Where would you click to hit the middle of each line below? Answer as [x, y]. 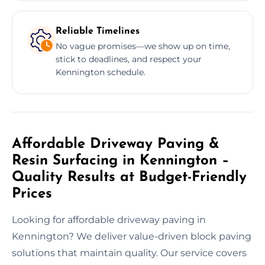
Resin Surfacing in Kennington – [120, 161]
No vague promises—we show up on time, [143, 46]
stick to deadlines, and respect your [129, 59]
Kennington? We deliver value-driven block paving [132, 236]
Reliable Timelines [98, 31]
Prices [32, 194]
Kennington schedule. [101, 72]
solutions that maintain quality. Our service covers [129, 253]
